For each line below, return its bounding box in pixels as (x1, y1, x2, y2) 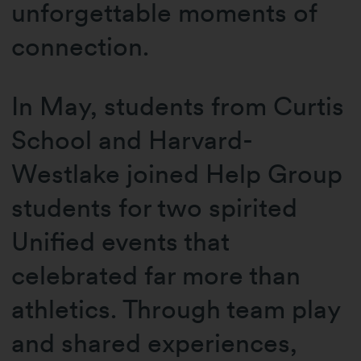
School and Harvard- (11, 124, 254, 156)
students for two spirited (11, 192, 298, 224)
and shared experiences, (11, 327, 298, 359)
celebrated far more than (11, 259, 301, 292)
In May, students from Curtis (11, 90, 345, 122)
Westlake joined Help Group (11, 158, 343, 190)
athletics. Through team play (11, 293, 341, 326)
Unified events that (11, 226, 230, 258)
